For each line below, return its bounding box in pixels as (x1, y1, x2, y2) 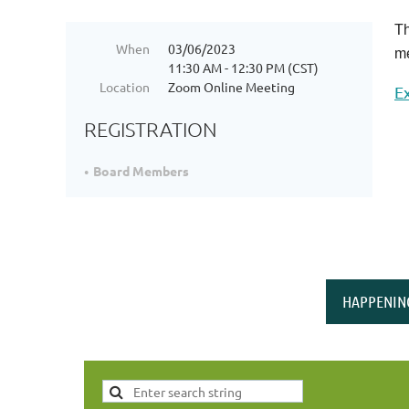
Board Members (93, 163, 189, 180)
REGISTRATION (84, 117, 217, 142)
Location (100, 79, 150, 95)
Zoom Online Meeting (168, 79, 295, 95)
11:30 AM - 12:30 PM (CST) (168, 59, 319, 76)
